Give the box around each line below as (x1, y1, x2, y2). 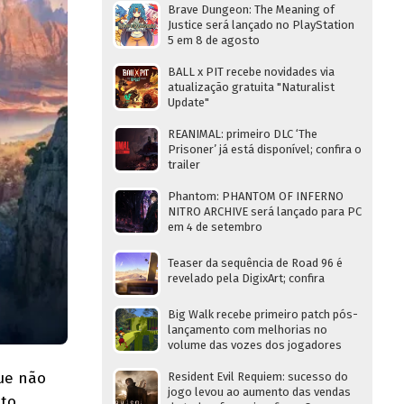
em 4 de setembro (168, 220, 262, 234)
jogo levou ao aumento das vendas (168, 385, 351, 399)
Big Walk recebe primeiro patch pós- (168, 308, 358, 321)
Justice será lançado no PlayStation (168, 18, 354, 32)
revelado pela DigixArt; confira (168, 271, 325, 285)
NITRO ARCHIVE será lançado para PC (168, 205, 362, 218)
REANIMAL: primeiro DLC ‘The (168, 127, 317, 141)
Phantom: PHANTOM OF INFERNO (168, 189, 344, 203)
